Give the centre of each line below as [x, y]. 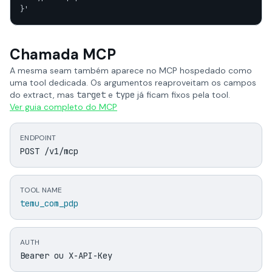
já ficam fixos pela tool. [182, 95]
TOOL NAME [41, 190]
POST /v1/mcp [49, 151]
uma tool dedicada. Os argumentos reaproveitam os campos [133, 83]
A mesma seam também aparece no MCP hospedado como [131, 70]
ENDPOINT [38, 138]
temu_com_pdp [49, 203]
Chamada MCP [63, 54]
